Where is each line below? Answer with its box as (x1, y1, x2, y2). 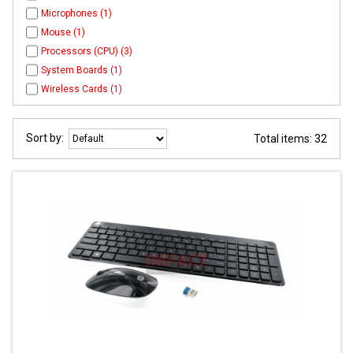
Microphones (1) (41, 8, 113, 20)
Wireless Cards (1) (41, 84, 123, 95)
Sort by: (26, 132, 69, 145)
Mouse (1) (41, 27, 86, 39)
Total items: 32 (254, 132, 327, 146)
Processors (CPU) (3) (41, 46, 133, 58)
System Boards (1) (41, 65, 123, 76)
